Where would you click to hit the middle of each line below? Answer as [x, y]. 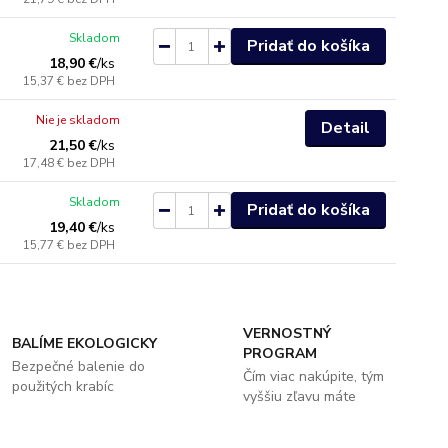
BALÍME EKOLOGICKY [85, 343]
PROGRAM [279, 353]
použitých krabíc [63, 386]
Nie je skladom [78, 120]
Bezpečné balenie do [79, 366]
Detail [345, 128]
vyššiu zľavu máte [299, 396]
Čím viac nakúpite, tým [313, 376]
